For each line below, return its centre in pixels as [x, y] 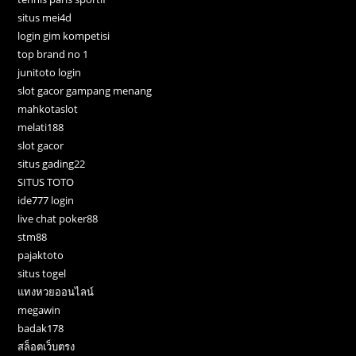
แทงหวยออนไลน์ [56, 292]
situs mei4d [45, 18]
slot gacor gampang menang [85, 91]
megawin [39, 310]
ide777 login [46, 201]
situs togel [42, 274]
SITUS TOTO [46, 182]
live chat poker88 [58, 219]
